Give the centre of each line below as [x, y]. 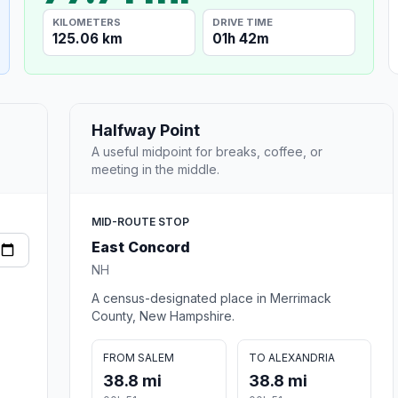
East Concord [141, 247]
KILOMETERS [87, 22]
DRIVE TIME [243, 22]
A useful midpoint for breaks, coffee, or [207, 151]
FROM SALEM [139, 357]
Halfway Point [146, 130]
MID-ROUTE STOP [140, 221]
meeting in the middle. [155, 169]
